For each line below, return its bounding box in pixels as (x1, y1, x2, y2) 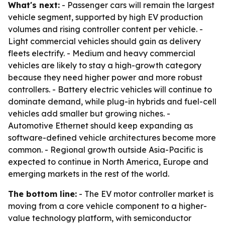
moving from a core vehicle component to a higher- (8, 201, 207, 211)
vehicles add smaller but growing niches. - (8, 108, 170, 119)
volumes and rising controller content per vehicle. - (8, 24, 203, 34)
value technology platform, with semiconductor (8, 213, 191, 223)
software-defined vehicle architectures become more (8, 133, 216, 143)
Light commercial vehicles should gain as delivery (8, 36, 201, 46)
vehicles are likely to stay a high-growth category (8, 60, 201, 70)
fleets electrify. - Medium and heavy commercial (8, 48, 195, 58)
